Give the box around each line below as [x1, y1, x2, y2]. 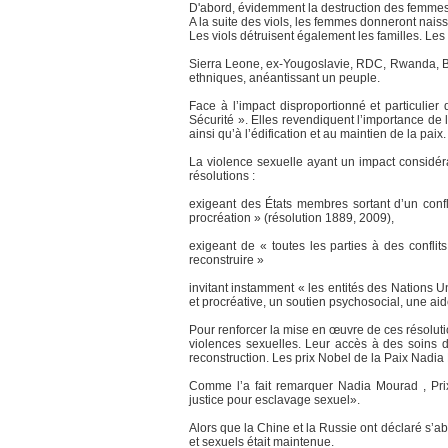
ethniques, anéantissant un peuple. [189, 71, 380, 86]
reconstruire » [189, 253, 264, 268]
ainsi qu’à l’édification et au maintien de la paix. [189, 127, 446, 142]
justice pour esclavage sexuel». [189, 393, 360, 408]
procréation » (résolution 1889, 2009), [189, 211, 394, 226]
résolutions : [189, 169, 255, 184]
